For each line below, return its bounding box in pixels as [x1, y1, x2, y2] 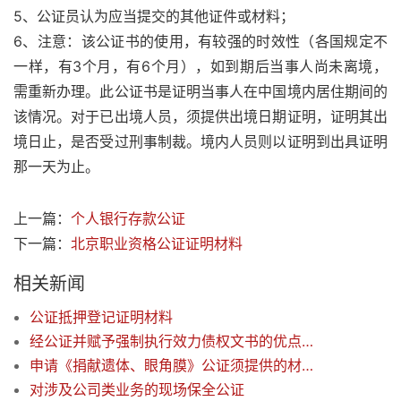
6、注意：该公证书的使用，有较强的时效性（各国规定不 [13, 32, 388, 51]
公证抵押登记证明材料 [30, 308, 173, 327]
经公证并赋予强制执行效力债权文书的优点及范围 [302, 332, 313, 351]
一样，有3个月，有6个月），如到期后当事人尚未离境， [13, 57, 388, 76]
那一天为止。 [13, 158, 99, 176]
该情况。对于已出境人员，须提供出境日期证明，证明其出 [13, 107, 388, 126]
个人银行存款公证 [71, 209, 185, 228]
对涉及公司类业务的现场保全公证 [30, 380, 244, 399]
